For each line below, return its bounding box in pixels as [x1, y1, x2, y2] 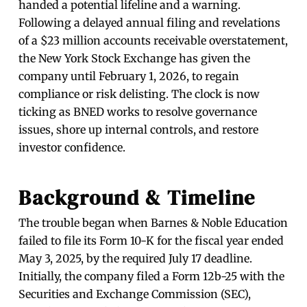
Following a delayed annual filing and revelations [19, 16, 281, 30]
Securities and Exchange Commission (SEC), [19, 287, 251, 302]
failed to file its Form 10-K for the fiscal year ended [19, 234, 284, 248]
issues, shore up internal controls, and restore [19, 123, 259, 137]
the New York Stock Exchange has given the [19, 51, 251, 66]
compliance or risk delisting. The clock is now [19, 87, 260, 101]
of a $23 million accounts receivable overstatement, [19, 34, 288, 48]
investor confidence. [19, 140, 126, 155]
